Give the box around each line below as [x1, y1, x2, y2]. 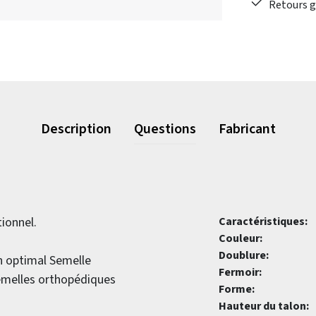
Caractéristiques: [219, 214, 308, 229]
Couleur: [219, 231, 262, 246]
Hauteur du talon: [219, 298, 309, 314]
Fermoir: [219, 265, 262, 280]
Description [40, 119, 111, 139]
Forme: [219, 281, 255, 297]
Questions [133, 119, 196, 139]
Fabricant [218, 119, 276, 139]
